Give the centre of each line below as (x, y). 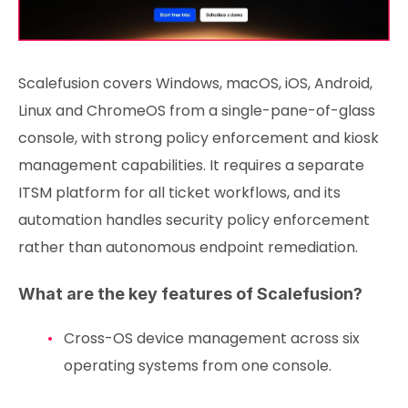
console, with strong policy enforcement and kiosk (199, 138)
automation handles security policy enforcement (194, 219)
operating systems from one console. (199, 365)
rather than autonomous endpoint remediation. (188, 247)
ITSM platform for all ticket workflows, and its (179, 192)
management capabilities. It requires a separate (191, 165)
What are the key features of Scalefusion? (190, 293)
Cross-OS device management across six (211, 338)
